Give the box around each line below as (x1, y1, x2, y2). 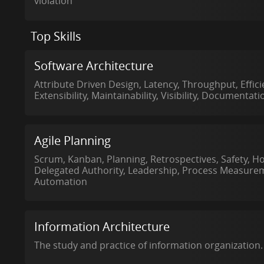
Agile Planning (34, 132, 111, 148)
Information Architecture (34, 218, 170, 235)
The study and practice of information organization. (34, 239, 263, 252)
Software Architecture (34, 58, 153, 74)
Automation (34, 176, 87, 188)
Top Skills (31, 28, 82, 45)
